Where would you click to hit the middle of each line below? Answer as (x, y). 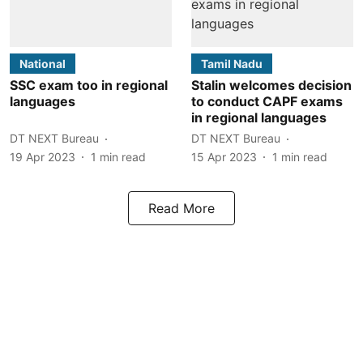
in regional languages (259, 117)
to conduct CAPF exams (267, 101)
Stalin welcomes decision (271, 85)
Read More (181, 208)
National (43, 63)
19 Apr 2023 (43, 156)
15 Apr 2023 (224, 156)
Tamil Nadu (232, 63)
